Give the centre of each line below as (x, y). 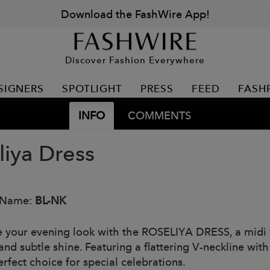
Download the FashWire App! (135, 14)
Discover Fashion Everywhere (135, 60)
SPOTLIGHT (92, 89)
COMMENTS (159, 115)
